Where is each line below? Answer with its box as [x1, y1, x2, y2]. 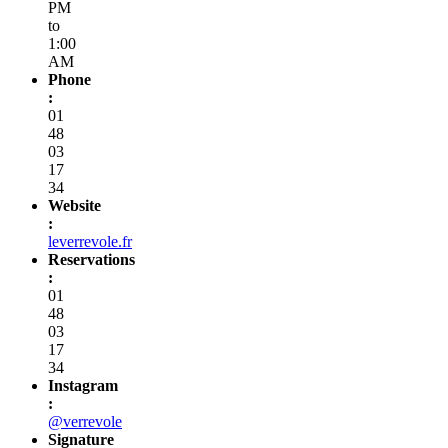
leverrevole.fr [48, 232, 132, 250]
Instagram [48, 376, 118, 394]
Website [48, 196, 101, 214]
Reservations [48, 250, 135, 268]
